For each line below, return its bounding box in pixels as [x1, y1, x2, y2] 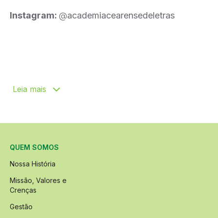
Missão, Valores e [10, 176, 67, 184]
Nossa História [10, 160, 55, 168]
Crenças [10, 186, 36, 194]
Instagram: [10, 10, 59, 20]
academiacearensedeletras [67, 10, 175, 20]
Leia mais [13, 84, 49, 94]
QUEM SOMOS [10, 143, 59, 151]
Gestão [10, 202, 33, 211]
